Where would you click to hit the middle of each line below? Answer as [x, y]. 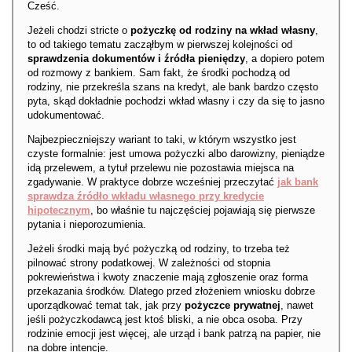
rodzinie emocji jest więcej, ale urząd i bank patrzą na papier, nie [174, 334]
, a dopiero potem [285, 59]
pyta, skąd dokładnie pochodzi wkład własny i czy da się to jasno [176, 101]
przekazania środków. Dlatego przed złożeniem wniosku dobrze [171, 291]
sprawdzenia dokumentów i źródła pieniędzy [136, 59]
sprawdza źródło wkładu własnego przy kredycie [146, 196]
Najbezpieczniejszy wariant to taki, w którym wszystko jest [162, 140]
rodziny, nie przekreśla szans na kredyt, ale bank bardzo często [173, 87]
